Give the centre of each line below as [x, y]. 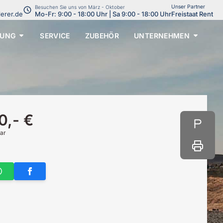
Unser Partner [188, 7]
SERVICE [55, 35]
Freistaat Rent [192, 14]
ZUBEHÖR [102, 35]
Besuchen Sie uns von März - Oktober [80, 7]
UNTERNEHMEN [162, 35]
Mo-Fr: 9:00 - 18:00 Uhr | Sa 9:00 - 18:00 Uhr [103, 14]
